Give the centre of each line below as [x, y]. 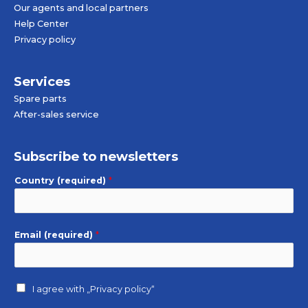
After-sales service [56, 114]
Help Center [41, 24]
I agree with [59, 289]
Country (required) [62, 180]
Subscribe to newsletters [96, 156]
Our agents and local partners [81, 8]
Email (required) [55, 234]
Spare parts [40, 98]
